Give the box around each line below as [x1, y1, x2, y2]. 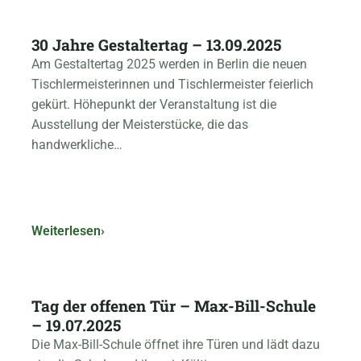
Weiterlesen [31, 223, 101, 239]
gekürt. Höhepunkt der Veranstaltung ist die [31, 98, 276, 113]
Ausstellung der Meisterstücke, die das [31, 118, 248, 133]
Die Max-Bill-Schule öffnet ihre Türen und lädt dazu [31, 338, 320, 353]
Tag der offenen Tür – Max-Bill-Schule [31, 296, 316, 317]
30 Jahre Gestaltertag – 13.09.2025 [31, 35, 281, 56]
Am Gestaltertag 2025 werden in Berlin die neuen [31, 57, 307, 73]
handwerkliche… [31, 138, 122, 153]
